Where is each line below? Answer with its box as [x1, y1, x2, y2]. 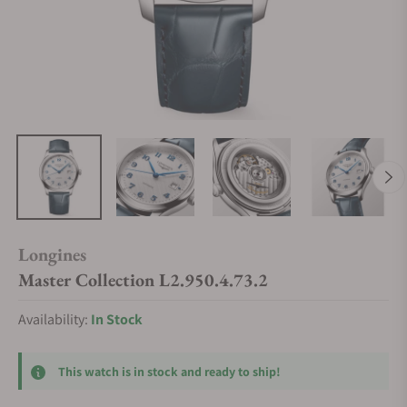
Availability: [18, 310, 91, 329]
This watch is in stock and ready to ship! [58, 362, 281, 380]
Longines [18, 243, 86, 266]
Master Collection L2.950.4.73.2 [18, 268, 268, 292]
